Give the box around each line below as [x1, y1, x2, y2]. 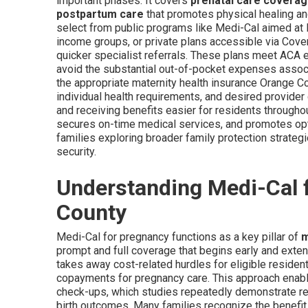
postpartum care [56, 8, 144, 21]
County [56, 199, 126, 225]
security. [56, 145, 96, 158]
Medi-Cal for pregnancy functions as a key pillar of [56, 230, 301, 243]
